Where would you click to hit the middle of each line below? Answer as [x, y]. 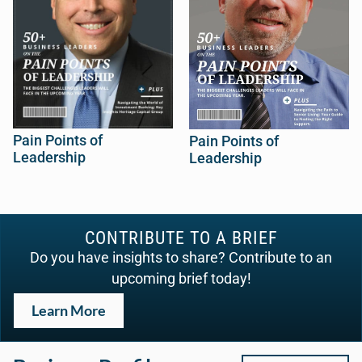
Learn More [69, 311]
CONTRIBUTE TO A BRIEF [181, 238]
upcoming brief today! [181, 279]
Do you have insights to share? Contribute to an [181, 258]
